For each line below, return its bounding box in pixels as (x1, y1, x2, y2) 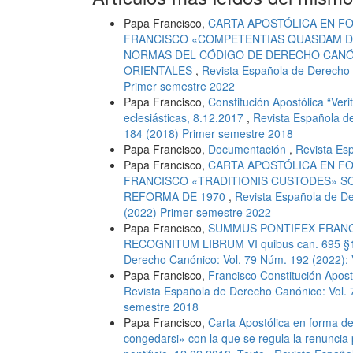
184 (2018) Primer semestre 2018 (124, 125, 293, 141)
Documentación (208, 141, 289, 157)
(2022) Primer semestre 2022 (124, 204, 271, 220)
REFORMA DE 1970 (124, 188, 229, 204)
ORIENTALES (124, 62, 195, 78)
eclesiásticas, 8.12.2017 (124, 110, 247, 125)
